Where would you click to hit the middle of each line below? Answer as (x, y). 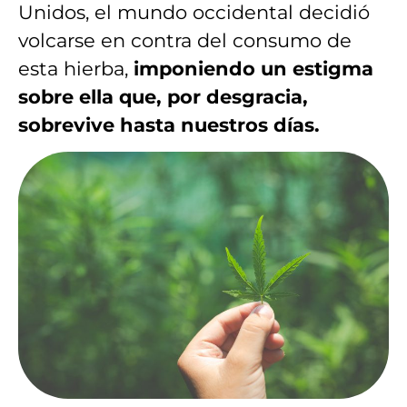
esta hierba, (76, 68)
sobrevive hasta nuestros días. (169, 124)
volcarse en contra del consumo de (185, 40)
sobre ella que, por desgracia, (163, 96)
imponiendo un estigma (253, 68)
